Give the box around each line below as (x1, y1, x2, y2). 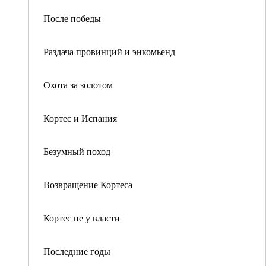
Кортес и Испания (43, 112, 117, 124)
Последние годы (43, 245, 110, 257)
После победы (43, 12, 101, 24)
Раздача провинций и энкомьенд (43, 45, 175, 58)
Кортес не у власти (43, 211, 120, 224)
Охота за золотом (43, 78, 113, 91)
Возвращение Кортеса (43, 178, 132, 191)
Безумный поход (43, 145, 110, 157)
